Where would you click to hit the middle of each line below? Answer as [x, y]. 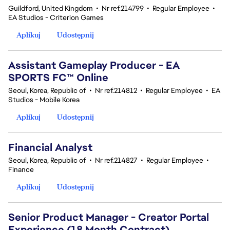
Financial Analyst [50, 147]
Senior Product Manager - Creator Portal [109, 217]
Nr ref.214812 [116, 90]
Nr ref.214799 [123, 8]
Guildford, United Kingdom [51, 8]
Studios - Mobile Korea [44, 100]
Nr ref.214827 [116, 160]
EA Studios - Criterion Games [56, 17]
